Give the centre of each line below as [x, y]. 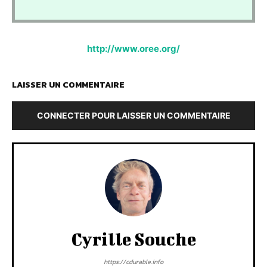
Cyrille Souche [133, 239]
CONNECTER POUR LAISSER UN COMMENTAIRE [133, 115]
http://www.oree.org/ [133, 48]
